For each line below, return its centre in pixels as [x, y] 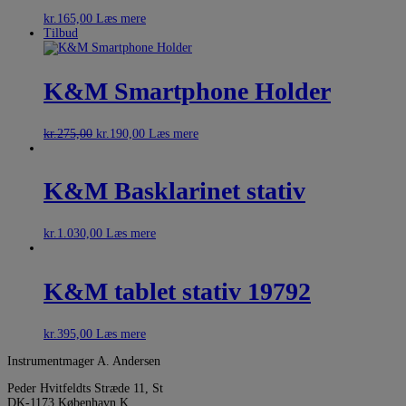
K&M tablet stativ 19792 [177, 291]
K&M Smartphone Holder [187, 91]
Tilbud [61, 34]
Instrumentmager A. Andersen [84, 361]
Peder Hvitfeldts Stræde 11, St [85, 388]
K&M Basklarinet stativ [174, 191]
